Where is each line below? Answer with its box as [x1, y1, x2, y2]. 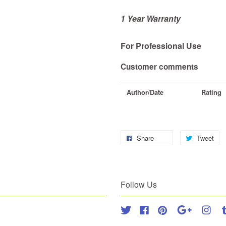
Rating [201, 88, 221, 97]
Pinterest [168, 204, 196, 215]
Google [194, 204, 217, 215]
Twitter [132, 204, 152, 215]
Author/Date [127, 88, 163, 97]
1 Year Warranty [121, 13, 181, 24]
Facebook [150, 204, 181, 215]
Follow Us [121, 179, 157, 191]
